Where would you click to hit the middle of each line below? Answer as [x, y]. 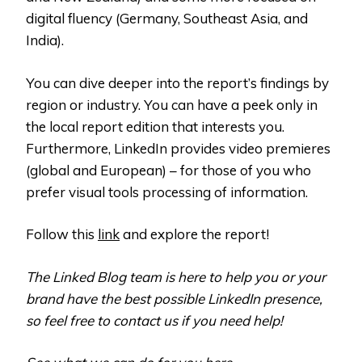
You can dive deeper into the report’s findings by [177, 82]
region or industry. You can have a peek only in [172, 104]
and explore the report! [194, 234]
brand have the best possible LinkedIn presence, [174, 298]
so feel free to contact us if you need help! [154, 320]
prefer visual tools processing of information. [168, 192]
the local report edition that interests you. [155, 126]
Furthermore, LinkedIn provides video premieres [178, 148]
